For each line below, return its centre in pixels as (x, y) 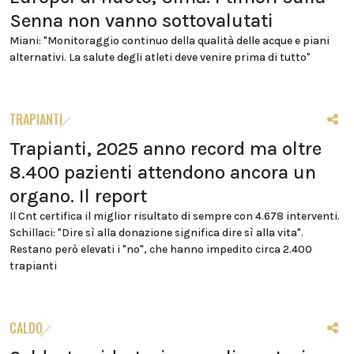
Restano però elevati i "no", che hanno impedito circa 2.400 (161, 249)
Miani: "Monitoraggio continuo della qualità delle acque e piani (169, 41)
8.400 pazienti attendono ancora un (163, 172)
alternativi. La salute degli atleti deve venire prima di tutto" (160, 57)
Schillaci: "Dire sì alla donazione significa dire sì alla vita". (156, 233)
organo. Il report (78, 196)
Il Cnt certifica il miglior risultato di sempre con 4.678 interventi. (175, 216)
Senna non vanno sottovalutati (141, 21)
